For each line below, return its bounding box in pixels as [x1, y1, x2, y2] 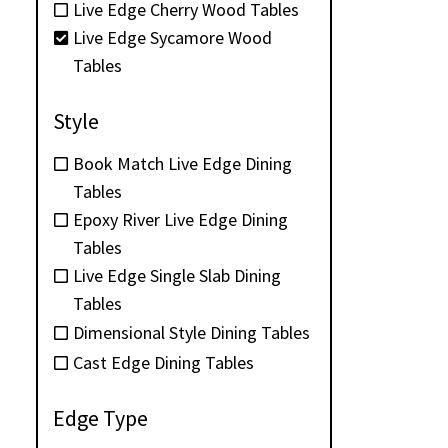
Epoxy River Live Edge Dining [73, 207, 288, 231]
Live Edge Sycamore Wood [73, 25, 272, 49]
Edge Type [53, 403, 148, 432]
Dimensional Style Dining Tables [73, 321, 310, 345]
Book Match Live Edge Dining [73, 151, 292, 175]
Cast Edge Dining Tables [73, 350, 254, 374]
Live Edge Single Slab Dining [73, 263, 281, 287]
